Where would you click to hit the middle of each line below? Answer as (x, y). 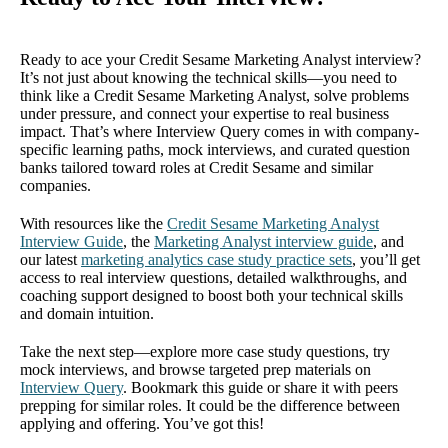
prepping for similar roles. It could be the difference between (210, 405)
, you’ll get (386, 259)
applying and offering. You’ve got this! (142, 423)
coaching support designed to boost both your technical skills (211, 295)
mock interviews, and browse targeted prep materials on (195, 369)
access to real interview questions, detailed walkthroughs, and (213, 277)
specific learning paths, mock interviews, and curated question (215, 149)
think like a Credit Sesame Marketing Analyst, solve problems (214, 95)
